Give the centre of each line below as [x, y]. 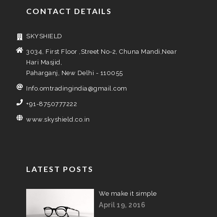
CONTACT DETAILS [69, 11]
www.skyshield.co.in [58, 119]
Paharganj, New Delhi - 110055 [75, 73]
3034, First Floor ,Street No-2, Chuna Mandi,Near [101, 52]
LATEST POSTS [60, 169]
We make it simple [128, 194]
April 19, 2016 [122, 205]
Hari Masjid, [44, 62]
